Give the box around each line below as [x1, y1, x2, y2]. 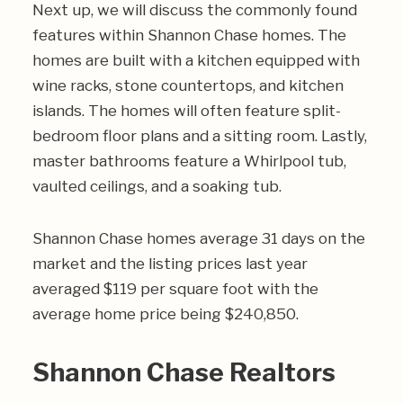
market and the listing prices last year [32, 255, 308, 273]
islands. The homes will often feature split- [32, 102, 341, 120]
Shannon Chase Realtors [32, 357, 336, 388]
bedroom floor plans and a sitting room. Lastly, [32, 127, 367, 145]
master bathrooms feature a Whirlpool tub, [32, 152, 346, 170]
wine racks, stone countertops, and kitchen [32, 76, 344, 94]
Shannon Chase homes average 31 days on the [32, 229, 365, 247]
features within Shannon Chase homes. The [32, 26, 346, 44]
